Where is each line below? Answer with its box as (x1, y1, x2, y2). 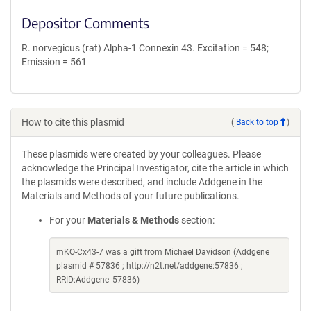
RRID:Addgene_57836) (56, 275, 140, 285)
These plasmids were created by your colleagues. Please (22, 149, 261, 160)
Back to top (236, 117, 278, 127)
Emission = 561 (22, 56, 87, 67)
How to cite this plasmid (22, 117, 124, 128)
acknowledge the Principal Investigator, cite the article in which (22, 162, 289, 174)
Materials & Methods (87, 215, 179, 226)
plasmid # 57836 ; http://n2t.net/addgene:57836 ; (56, 261, 243, 271)
